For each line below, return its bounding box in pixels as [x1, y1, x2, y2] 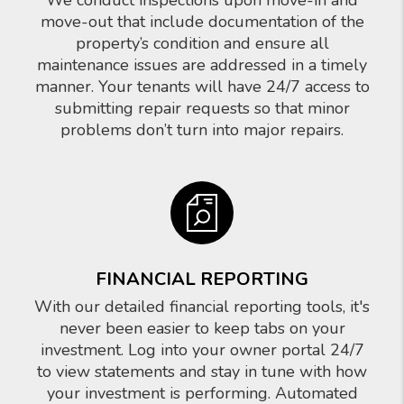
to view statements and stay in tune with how [37, 361, 367, 382]
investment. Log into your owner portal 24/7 [40, 339, 364, 361]
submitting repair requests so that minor [54, 97, 350, 119]
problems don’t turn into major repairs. [60, 119, 344, 141]
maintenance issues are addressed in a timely [37, 54, 367, 76]
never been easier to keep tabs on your [59, 317, 345, 339]
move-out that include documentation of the [40, 11, 364, 32]
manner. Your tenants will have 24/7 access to [34, 76, 370, 97]
